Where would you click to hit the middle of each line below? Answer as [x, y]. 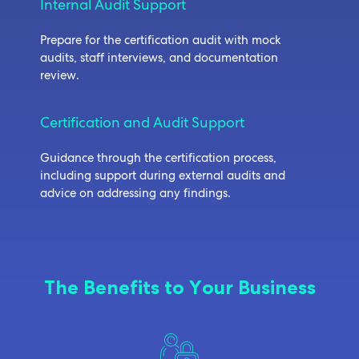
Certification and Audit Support [142, 123]
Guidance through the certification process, [158, 158]
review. [60, 75]
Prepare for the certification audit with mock [161, 40]
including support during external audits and [163, 176]
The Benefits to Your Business [179, 287]
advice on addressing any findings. [135, 194]
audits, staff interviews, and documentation [159, 57]
